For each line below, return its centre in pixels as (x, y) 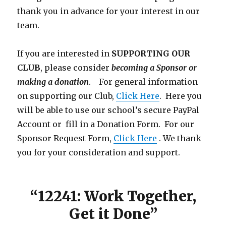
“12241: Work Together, (113, 196)
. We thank (179, 138)
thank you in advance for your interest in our (109, 11)
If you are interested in (65, 53)
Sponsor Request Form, (66, 138)
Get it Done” (113, 214)
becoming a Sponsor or (154, 67)
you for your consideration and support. (99, 152)
